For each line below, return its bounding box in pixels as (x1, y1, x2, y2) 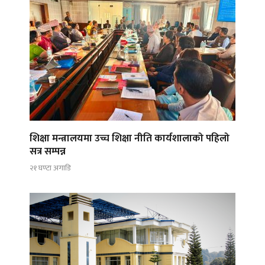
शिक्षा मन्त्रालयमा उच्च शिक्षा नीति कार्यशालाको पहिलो (30, 130, 230, 147)
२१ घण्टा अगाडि (30, 161, 70, 175)
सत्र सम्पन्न (30, 143, 66, 160)
